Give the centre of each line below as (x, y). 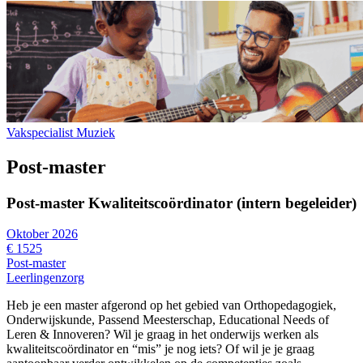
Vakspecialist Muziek (61, 132)
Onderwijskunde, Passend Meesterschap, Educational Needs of (168, 320)
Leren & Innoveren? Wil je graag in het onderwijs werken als (162, 335)
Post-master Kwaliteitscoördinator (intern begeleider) (181, 203)
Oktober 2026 (42, 234)
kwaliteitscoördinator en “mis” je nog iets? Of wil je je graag (160, 349)
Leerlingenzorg (45, 278)
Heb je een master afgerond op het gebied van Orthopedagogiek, (171, 305)
